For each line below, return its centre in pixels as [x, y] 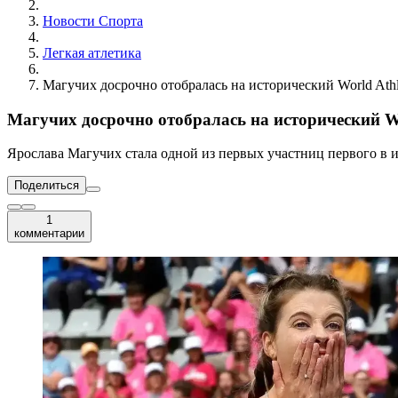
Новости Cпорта [93, 21]
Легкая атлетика [92, 53]
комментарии [49, 234]
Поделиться [47, 186]
